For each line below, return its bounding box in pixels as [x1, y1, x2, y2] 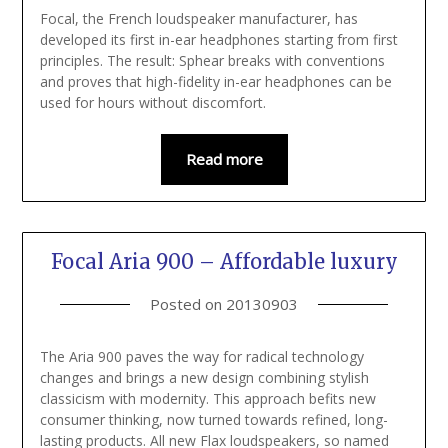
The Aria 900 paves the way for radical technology [39, 347, 364, 367]
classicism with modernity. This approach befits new [39, 389, 376, 409]
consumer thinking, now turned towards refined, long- [39, 410, 388, 430]
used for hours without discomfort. [39, 93, 266, 113]
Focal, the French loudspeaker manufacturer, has [39, 9, 358, 29]
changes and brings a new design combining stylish [39, 368, 369, 388]
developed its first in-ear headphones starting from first [39, 30, 398, 50]
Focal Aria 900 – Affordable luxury [50, 249, 398, 275]
